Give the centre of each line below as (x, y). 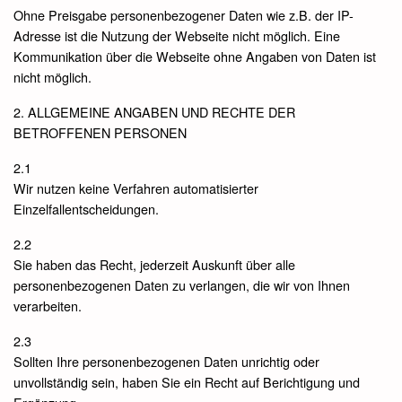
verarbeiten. (48, 305)
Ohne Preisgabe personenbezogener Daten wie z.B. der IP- (184, 14)
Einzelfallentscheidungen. (86, 208)
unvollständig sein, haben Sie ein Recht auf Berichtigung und (187, 381)
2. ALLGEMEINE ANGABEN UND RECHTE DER (154, 111)
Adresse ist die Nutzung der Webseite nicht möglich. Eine (177, 35)
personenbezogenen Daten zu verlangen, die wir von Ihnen (182, 284)
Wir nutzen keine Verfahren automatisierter (136, 188)
